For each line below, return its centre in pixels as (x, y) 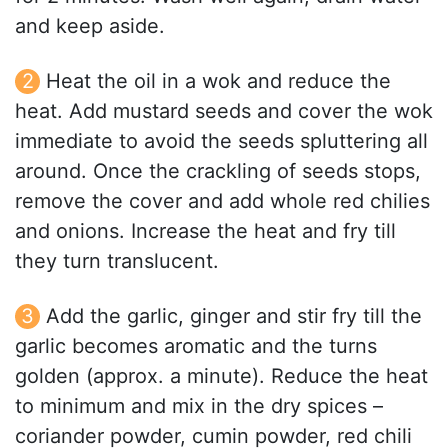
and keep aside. (90, 26)
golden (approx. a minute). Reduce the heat (221, 376)
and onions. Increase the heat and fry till (205, 231)
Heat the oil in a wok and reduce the (218, 81)
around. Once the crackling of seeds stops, (218, 171)
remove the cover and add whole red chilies (222, 201)
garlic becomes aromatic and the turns (196, 346)
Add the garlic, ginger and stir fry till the (234, 316)
